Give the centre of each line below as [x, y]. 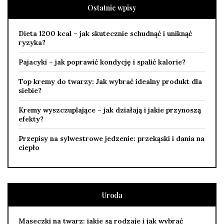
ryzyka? [32, 42]
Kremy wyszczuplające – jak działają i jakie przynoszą [110, 110]
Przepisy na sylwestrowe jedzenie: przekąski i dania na [111, 138]
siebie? [30, 90]
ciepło [29, 147]
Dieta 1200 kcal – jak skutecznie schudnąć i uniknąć [105, 33]
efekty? [31, 119]
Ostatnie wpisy [112, 7]
